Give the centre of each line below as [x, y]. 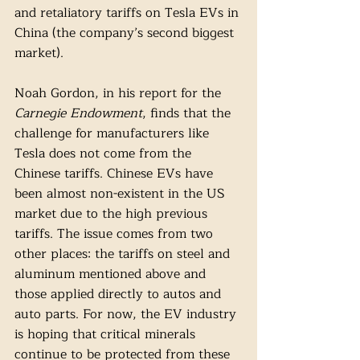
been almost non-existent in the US [122, 194]
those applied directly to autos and [120, 295]
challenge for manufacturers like [114, 134]
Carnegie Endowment [78, 114]
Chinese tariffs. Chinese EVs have [116, 174]
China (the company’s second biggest [126, 33]
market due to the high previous [113, 214]
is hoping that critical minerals [107, 335]
